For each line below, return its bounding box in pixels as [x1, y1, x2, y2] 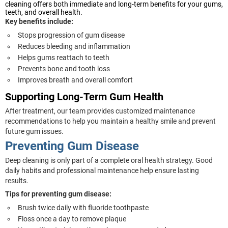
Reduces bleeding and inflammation [18, 42, 130, 51]
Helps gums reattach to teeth [18, 53, 109, 62]
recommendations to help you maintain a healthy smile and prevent [5, 117, 216, 126]
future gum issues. [5, 127, 64, 136]
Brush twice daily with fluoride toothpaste [18, 204, 149, 212]
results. [5, 177, 28, 185]
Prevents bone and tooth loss [18, 65, 110, 73]
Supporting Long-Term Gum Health [5, 91, 163, 103]
